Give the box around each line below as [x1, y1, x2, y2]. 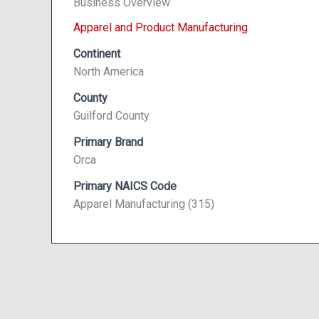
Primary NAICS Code [73, 179, 177, 193]
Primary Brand [73, 135, 143, 149]
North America [73, 65, 144, 78]
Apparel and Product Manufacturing [73, 21, 248, 34]
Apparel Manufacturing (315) [73, 197, 214, 211]
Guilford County [73, 109, 150, 122]
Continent [73, 47, 120, 61]
